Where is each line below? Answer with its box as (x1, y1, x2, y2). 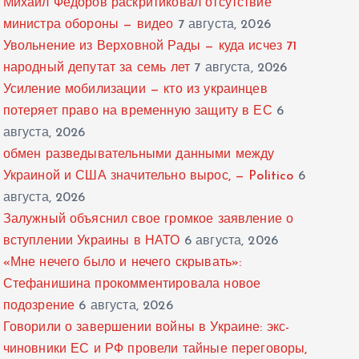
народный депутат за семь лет (2, 62, 191, 75)
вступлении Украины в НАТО (2, 235, 180, 248)
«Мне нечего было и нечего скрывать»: (2, 256, 242, 270)
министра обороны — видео (2, 18, 174, 32)
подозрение (2, 300, 75, 313)
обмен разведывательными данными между (2, 148, 275, 162)
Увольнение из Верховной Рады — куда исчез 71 (2, 40, 297, 54)
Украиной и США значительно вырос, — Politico (2, 170, 294, 184)
